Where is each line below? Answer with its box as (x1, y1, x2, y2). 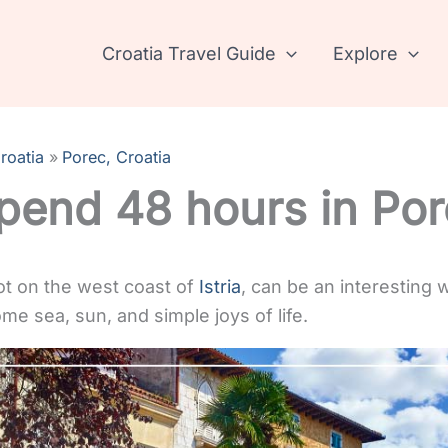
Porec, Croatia (62, 147, 172, 167)
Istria (199, 276, 241, 297)
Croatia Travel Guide (102, 42, 277, 64)
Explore (333, 42, 399, 64)
